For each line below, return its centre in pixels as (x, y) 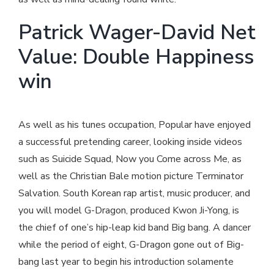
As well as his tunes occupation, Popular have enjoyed (135, 124)
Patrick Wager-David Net (137, 32)
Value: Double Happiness (136, 57)
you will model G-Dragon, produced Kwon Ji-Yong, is (129, 210)
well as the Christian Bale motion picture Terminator (131, 176)
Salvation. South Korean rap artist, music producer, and (134, 193)
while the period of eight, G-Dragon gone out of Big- (131, 244)
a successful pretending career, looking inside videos (130, 142)
